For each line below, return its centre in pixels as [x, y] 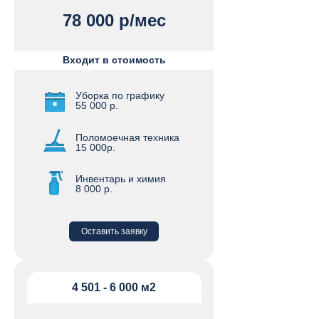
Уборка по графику [120, 95]
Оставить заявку [114, 231]
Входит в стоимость [114, 60]
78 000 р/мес [114, 20]
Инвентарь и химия [121, 179]
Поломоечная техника [127, 137]
